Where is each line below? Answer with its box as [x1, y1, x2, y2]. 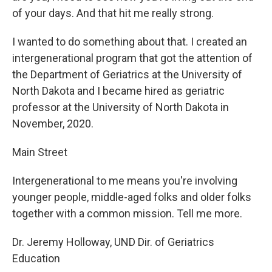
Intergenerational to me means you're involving [12, 174, 237, 188]
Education [12, 252, 60, 265]
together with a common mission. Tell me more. [12, 207, 242, 220]
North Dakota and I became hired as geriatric [12, 84, 225, 98]
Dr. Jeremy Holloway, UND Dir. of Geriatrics [12, 236, 214, 249]
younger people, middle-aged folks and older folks [12, 191, 251, 204]
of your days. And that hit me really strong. [12, 7, 214, 20]
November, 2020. [12, 117, 93, 131]
